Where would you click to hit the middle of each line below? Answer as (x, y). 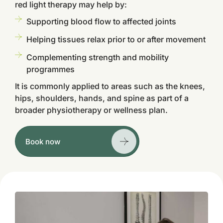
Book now (43, 141)
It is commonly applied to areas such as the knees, (110, 86)
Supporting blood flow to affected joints (101, 21)
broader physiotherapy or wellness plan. (91, 110)
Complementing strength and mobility (97, 57)
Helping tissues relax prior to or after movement (116, 39)
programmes (50, 69)
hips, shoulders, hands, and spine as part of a (102, 98)
